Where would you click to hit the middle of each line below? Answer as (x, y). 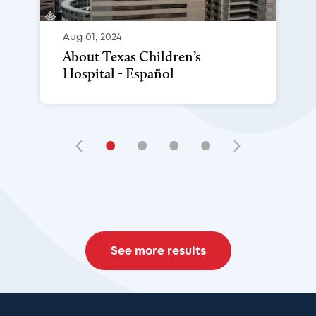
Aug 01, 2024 (92, 37)
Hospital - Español (118, 73)
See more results (158, 251)
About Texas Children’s (132, 56)
